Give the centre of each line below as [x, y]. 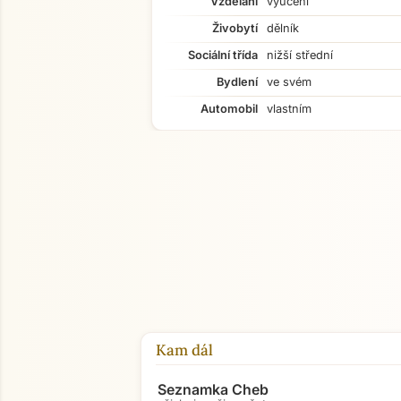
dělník [283, 28]
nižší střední [300, 55]
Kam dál [184, 350]
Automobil [229, 109]
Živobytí [235, 28]
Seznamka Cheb [213, 389]
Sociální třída [223, 55]
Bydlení [237, 82]
